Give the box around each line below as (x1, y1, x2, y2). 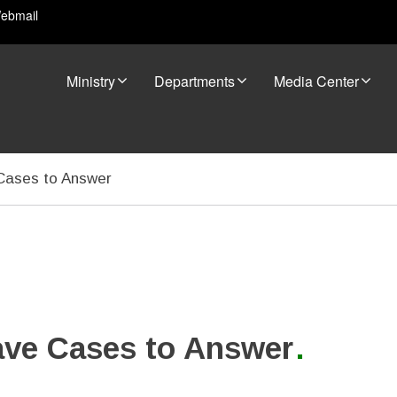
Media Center (274, 71, 359, 91)
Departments (154, 71, 235, 91)
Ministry (66, 71, 115, 91)
